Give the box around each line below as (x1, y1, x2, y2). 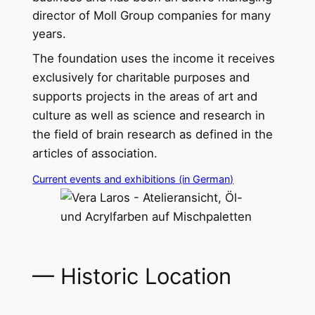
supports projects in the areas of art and (32, 89, 258, 103)
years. (32, 26, 67, 41)
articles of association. (32, 146, 158, 160)
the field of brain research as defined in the (32, 127, 274, 141)
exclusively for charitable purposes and (32, 70, 250, 84)
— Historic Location (32, 263, 232, 290)
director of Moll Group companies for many (32, 8, 271, 22)
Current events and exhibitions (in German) (32, 172, 234, 185)
